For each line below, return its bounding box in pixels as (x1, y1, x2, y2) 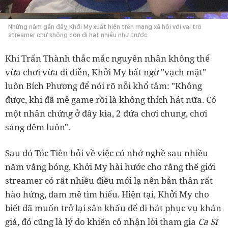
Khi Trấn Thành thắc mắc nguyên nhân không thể (5, 52, 210, 64)
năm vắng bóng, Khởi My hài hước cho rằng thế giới (5, 160, 215, 173)
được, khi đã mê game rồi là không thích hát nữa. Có (5, 93, 216, 105)
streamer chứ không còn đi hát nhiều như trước (8, 31, 148, 39)
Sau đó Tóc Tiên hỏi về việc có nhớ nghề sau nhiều (5, 147, 208, 159)
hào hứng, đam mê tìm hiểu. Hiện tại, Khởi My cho (5, 188, 209, 200)
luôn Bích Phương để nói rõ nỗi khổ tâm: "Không (5, 79, 202, 92)
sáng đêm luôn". (5, 121, 70, 133)
